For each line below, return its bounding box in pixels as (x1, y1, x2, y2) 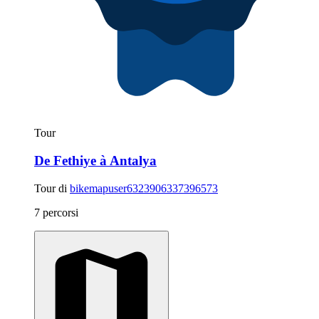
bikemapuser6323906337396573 (70, 182, 218, 194)
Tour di (34, 182, 70, 194)
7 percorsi (34, 206, 78, 219)
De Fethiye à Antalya (34, 153, 157, 169)
